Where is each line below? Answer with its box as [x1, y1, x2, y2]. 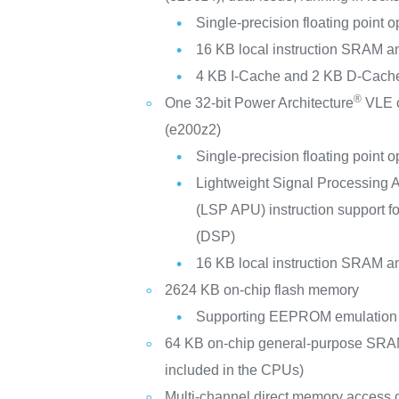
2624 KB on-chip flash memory [165, 282, 360, 297]
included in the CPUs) [165, 362, 305, 378]
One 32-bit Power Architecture [165, 95, 354, 110]
